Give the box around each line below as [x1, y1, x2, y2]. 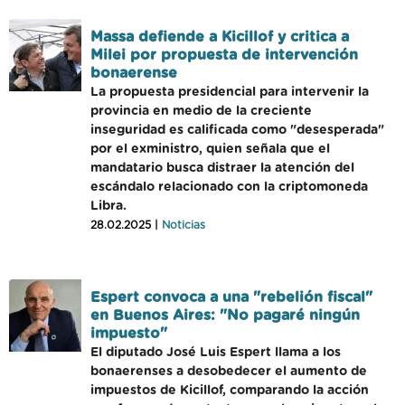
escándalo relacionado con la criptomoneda [90, 181, 368, 193]
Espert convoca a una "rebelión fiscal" [90, 290, 372, 305]
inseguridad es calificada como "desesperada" [90, 124, 384, 137]
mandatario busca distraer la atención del [90, 162, 354, 174]
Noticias [162, 220, 205, 231]
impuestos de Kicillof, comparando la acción [90, 384, 369, 397]
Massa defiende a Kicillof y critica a [90, 30, 349, 44]
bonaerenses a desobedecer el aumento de [90, 365, 367, 378]
